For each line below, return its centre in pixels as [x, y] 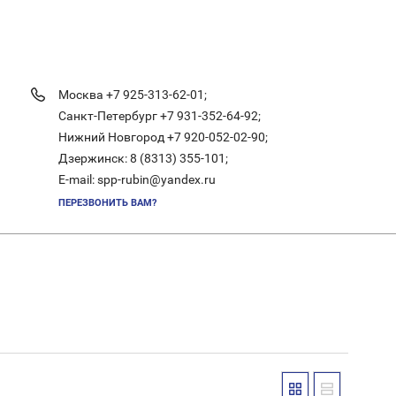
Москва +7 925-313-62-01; [132, 95]
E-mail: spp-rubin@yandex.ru [137, 179]
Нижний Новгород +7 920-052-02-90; [163, 137]
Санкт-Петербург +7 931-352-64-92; [159, 116]
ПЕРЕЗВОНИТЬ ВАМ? [107, 203]
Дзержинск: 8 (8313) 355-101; [143, 158]
